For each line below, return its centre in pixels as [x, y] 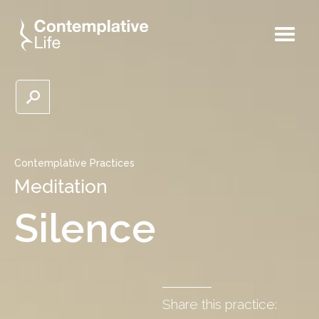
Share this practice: [220, 304]
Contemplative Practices [74, 163]
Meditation [61, 186]
